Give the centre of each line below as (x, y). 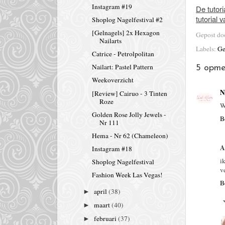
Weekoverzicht (113, 80)
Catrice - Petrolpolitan (123, 54)
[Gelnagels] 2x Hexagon (126, 33)
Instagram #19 (112, 6)
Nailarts (110, 41)
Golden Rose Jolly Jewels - (129, 114)
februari (106, 219)
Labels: (207, 49)
